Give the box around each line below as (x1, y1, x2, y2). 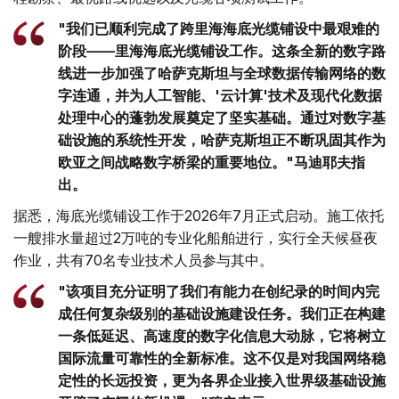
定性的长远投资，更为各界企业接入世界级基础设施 (58, 370, 386, 389)
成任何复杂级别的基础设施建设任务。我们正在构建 (58, 304, 386, 322)
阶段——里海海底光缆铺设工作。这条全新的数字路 (58, 41, 386, 60)
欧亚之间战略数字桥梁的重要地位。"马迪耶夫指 (58, 152, 365, 171)
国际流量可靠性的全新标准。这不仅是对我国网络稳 (58, 348, 386, 367)
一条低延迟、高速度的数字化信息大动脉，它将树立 (58, 326, 386, 345)
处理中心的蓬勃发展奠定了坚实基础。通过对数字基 (58, 108, 386, 126)
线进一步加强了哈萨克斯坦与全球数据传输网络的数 (58, 63, 386, 82)
